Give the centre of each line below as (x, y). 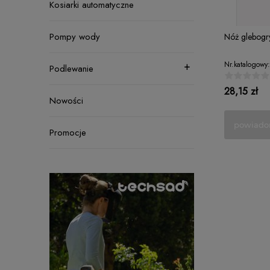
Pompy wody (75, 37)
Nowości (66, 101)
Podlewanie (71, 69)
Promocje (68, 133)
